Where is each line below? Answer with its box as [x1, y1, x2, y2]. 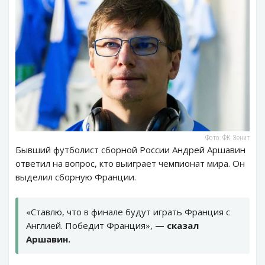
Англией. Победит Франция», [26, 219, 155, 231]
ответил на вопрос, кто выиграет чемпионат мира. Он [15, 157, 245, 169]
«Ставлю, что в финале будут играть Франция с [26, 205, 230, 218]
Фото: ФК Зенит [205, 133, 250, 142]
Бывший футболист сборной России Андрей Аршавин [15, 143, 245, 156]
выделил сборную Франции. [15, 170, 136, 183]
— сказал [155, 219, 199, 231]
